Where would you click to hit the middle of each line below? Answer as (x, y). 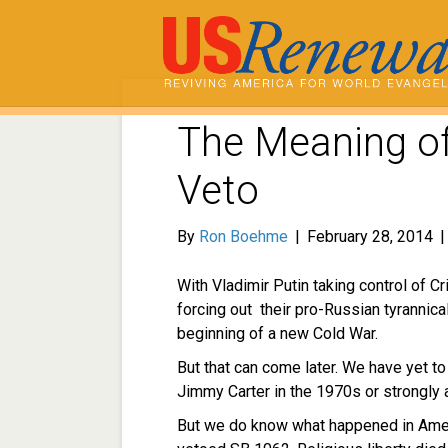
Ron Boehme (243, 237)
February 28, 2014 (370, 237)
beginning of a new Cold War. (277, 334)
